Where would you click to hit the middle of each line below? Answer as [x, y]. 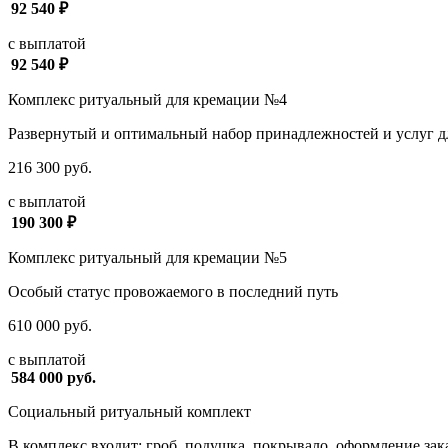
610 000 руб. [50, 325]
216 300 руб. [50, 167]
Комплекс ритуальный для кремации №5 [147, 257]
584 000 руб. [52, 377]
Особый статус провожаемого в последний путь [173, 291]
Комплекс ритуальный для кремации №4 [147, 99]
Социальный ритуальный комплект [129, 411]
